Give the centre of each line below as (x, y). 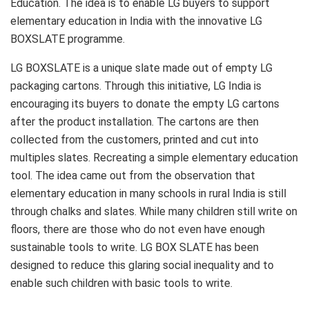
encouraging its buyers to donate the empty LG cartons (145, 103)
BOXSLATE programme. (68, 39)
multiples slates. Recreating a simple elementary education (154, 157)
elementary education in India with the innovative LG (136, 21)
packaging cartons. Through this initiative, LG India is (136, 86)
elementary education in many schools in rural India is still (148, 193)
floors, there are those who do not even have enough (138, 229)
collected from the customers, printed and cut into (134, 139)
